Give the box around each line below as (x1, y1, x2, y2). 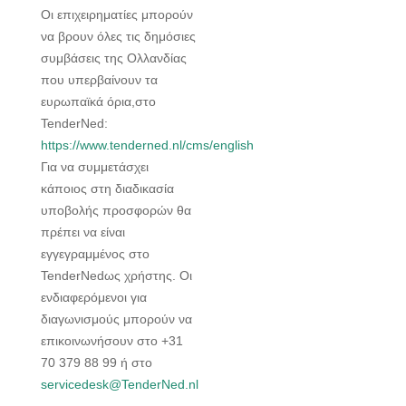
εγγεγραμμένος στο (41, 246, 150, 262)
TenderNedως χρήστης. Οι (41, 268, 192, 284)
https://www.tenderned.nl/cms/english (41, 138, 254, 153)
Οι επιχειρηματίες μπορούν (41, 7, 193, 23)
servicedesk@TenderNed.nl (41, 377, 198, 392)
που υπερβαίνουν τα (41, 72, 158, 88)
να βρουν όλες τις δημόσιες (41, 29, 196, 44)
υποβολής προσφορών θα (41, 203, 191, 218)
